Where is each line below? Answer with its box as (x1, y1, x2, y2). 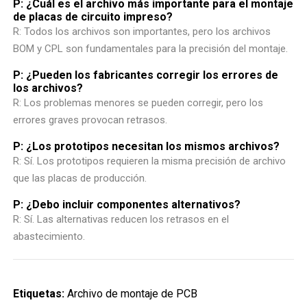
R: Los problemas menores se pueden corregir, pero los (13, 96, 264, 109)
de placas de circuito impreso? (13, 10, 173, 23)
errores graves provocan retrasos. (13, 113, 168, 126)
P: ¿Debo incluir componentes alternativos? (13, 197, 241, 211)
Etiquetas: (13, 286, 65, 300)
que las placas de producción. (13, 171, 147, 184)
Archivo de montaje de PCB (67, 286, 198, 300)
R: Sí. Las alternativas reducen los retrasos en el (13, 212, 230, 225)
